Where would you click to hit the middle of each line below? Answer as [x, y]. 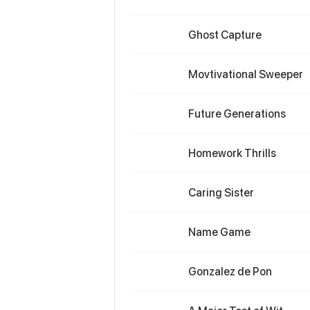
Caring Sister [221, 192]
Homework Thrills [232, 153]
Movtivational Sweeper [246, 74]
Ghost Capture [225, 35]
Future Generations [237, 113]
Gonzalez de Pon [230, 271]
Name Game [219, 232]
